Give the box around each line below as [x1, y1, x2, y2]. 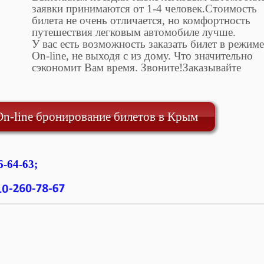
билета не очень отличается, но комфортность [31, 14, 250, 27]
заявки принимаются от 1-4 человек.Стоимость [31, 2, 257, 15]
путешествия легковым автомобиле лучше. [31, 25, 236, 38]
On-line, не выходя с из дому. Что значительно [31, 49, 253, 62]
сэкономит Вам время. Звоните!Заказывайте [31, 61, 241, 74]
